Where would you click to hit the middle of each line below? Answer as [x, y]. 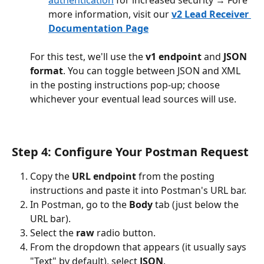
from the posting [176, 176]
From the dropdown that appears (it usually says [139, 247]
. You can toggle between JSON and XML [153, 71]
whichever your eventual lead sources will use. [133, 99]
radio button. [125, 232]
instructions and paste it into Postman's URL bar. [138, 190]
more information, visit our [110, 14]
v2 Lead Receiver [211, 14]
